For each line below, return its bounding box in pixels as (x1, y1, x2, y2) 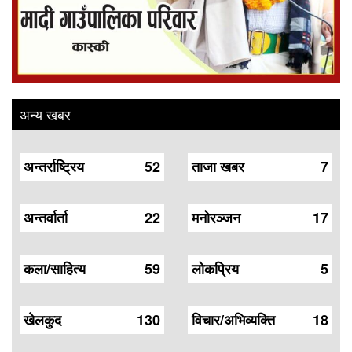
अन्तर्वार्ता (24, 207, 68, 228)
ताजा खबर (192, 156, 244, 177)
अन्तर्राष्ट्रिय (24, 156, 84, 177)
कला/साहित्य (24, 258, 86, 279)
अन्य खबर (20, 103, 71, 124)
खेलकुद (24, 309, 61, 330)
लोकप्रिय (192, 258, 239, 279)
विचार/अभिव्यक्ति (192, 309, 275, 330)
